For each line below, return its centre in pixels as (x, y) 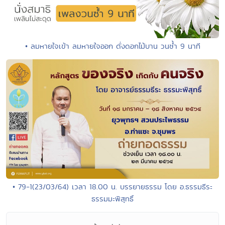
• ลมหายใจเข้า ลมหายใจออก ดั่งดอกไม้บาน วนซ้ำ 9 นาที (113, 46)
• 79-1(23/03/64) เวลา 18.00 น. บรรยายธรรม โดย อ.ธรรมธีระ (113, 186)
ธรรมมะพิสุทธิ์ (113, 198)
